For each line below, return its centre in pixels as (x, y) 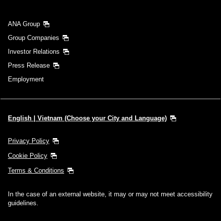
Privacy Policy (29, 141)
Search (104, 18)
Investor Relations (34, 51)
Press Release (29, 65)
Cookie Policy (28, 155)
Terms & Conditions (36, 170)
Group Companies (34, 37)
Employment (26, 79)
